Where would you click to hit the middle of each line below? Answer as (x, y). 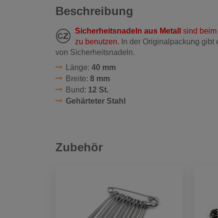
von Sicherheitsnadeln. (95, 52)
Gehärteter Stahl (95, 101)
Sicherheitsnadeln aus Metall (128, 31)
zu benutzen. (97, 41)
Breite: (78, 78)
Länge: (78, 67)
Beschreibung (94, 11)
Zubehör (79, 147)
